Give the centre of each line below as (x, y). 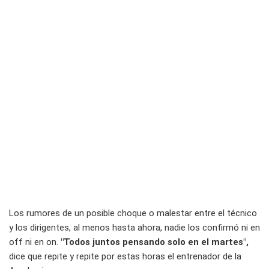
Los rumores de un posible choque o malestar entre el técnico (133, 213)
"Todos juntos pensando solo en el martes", (155, 242)
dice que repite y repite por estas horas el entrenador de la (125, 256)
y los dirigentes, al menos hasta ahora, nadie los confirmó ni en (134, 227)
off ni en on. (35, 242)
